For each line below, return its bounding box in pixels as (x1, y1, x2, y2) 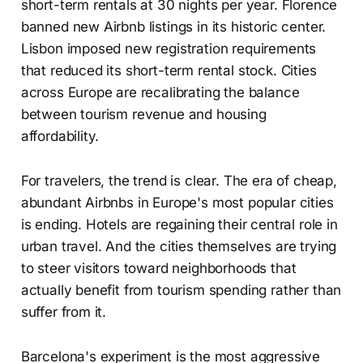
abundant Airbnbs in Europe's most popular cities (20, 194, 334, 211)
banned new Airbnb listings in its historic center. (20, 18, 327, 35)
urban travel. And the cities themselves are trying (20, 237, 337, 254)
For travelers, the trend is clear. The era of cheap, (20, 172, 337, 189)
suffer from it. (20, 303, 107, 320)
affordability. (20, 127, 100, 144)
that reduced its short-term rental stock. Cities (20, 62, 317, 79)
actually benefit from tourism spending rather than (20, 281, 342, 298)
